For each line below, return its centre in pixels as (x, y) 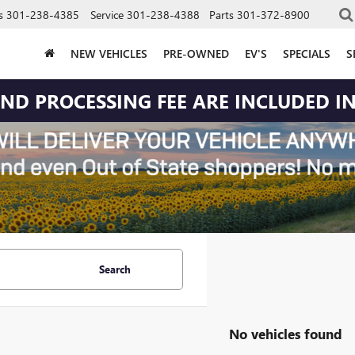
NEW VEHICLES (109, 53)
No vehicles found (286, 333)
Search (115, 269)
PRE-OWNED (196, 53)
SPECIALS (307, 53)
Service (107, 14)
